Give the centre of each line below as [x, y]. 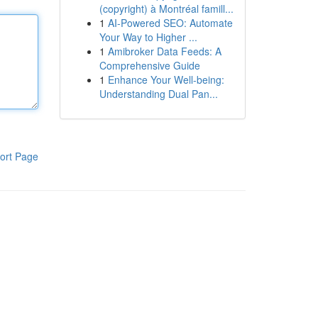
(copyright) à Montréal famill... [166, 9]
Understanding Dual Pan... [158, 94]
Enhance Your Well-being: [166, 79]
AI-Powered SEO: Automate [170, 23]
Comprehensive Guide [149, 65]
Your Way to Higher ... [148, 37]
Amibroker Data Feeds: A [164, 51]
